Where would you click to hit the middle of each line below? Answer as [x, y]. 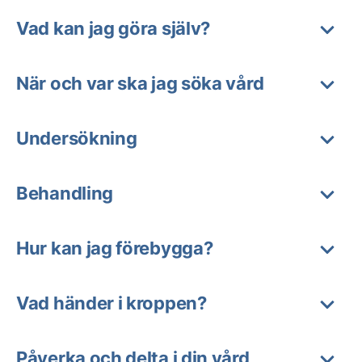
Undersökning [77, 138]
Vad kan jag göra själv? [114, 28]
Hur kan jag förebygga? [115, 248]
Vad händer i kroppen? [112, 303]
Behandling [65, 193]
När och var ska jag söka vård [140, 83]
